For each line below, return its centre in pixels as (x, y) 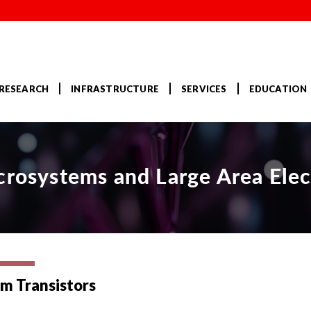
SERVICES (204, 89)
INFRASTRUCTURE (115, 89)
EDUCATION (278, 89)
